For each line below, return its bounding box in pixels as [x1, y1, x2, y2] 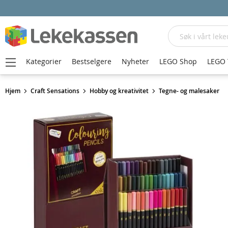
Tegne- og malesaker [159, 87, 219, 95]
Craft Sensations [31, 87, 79, 95]
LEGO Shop [159, 56, 197, 66]
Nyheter [122, 56, 149, 66]
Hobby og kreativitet [90, 87, 149, 95]
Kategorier [26, 56, 62, 66]
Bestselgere [72, 56, 111, 66]
